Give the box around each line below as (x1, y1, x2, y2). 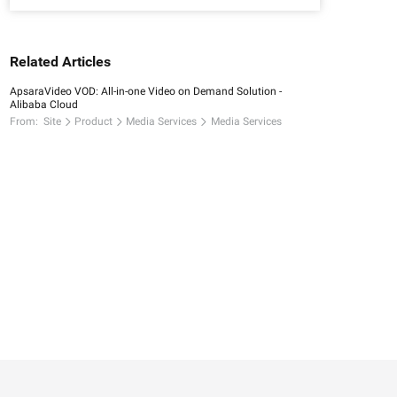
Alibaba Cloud (10, 98, 78, 112)
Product (74, 115, 113, 128)
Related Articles (10, 53, 111, 71)
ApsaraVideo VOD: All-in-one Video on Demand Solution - (10, 85, 282, 98)
